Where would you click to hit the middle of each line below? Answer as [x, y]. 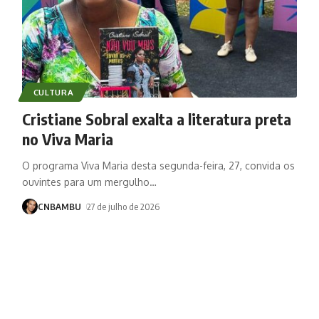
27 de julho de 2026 [124, 206]
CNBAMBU [59, 206]
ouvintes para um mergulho [85, 182]
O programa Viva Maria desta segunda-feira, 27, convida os [158, 165]
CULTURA [53, 92]
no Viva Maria [67, 138]
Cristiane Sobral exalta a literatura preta [156, 119]
